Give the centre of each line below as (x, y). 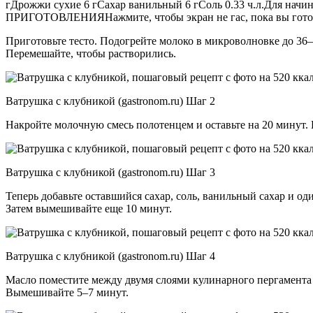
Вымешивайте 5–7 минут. (67, 292)
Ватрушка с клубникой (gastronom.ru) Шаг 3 (110, 172)
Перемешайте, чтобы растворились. (92, 53)
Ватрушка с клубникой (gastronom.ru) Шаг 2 (110, 101)
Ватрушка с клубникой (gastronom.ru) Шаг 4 (110, 256)
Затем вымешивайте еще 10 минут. (89, 208)
